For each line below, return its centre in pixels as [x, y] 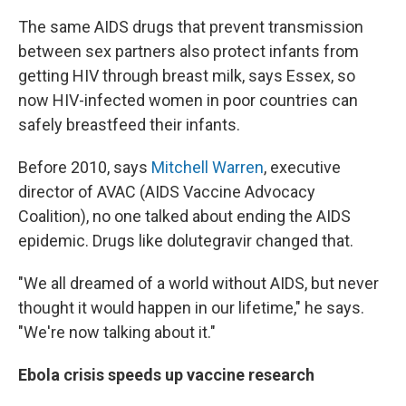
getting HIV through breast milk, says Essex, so [187, 75]
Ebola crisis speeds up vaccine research [166, 374]
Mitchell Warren [208, 167]
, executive [302, 167]
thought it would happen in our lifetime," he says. [191, 307]
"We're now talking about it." [117, 332]
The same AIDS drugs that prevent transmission [191, 26]
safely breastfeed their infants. [129, 124]
